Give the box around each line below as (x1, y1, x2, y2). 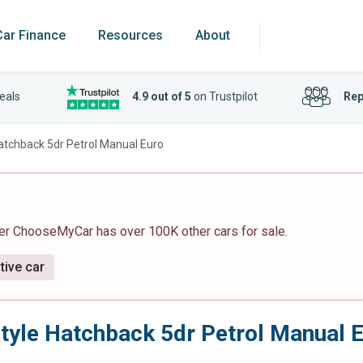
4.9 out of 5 (131, 90, 191, 103)
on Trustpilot (190, 90, 258, 103)
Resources (98, 28, 163, 43)
